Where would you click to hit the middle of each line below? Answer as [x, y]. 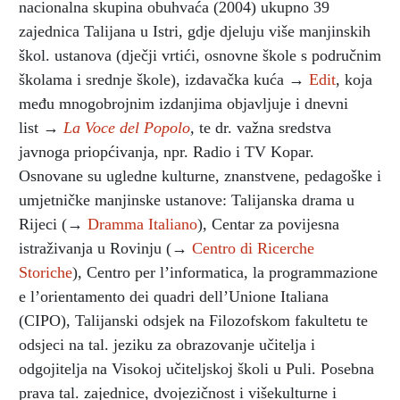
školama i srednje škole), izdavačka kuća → [164, 79]
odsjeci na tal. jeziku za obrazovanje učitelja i [167, 344]
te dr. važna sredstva [263, 127]
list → [41, 127]
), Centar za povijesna [268, 224]
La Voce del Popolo [127, 127]
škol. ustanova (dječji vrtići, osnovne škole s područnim [200, 55]
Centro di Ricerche [253, 248]
